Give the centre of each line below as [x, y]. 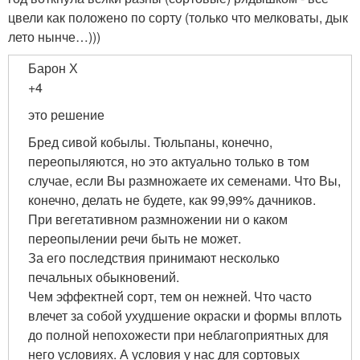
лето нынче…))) [54, 37]
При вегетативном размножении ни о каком [158, 219]
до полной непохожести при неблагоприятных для [178, 335]
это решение [66, 115]
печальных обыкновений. [104, 277]
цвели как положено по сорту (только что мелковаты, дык [178, 17]
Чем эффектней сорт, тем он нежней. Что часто [170, 296]
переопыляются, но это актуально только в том [169, 161]
